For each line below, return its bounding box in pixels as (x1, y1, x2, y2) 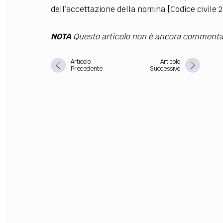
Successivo (150, 65, 181, 73)
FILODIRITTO (172, 14, 205, 25)
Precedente (70, 65, 103, 73)
